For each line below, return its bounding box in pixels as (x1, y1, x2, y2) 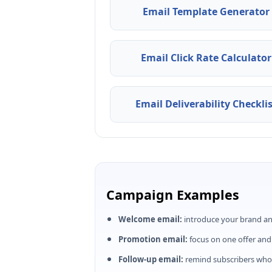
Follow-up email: (118, 253, 183, 265)
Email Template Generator (142, 5, 270, 19)
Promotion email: (118, 233, 188, 245)
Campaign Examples (106, 185, 239, 203)
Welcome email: (118, 213, 182, 225)
